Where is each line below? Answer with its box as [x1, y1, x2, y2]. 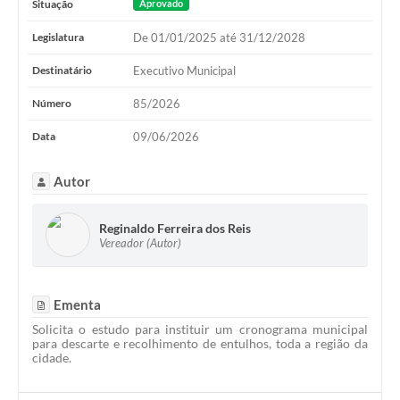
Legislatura [32, 30, 84, 45]
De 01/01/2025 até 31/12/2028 [132, 30, 305, 46]
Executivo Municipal [132, 63, 236, 79]
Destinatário [32, 63, 92, 78]
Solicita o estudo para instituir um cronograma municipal [32, 321, 368, 337]
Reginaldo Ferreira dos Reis [99, 220, 251, 236]
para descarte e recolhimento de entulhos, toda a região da [32, 335, 368, 351]
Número [32, 96, 71, 111]
